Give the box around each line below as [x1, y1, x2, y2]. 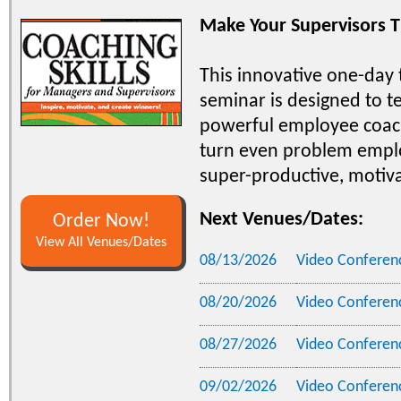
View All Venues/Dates [36, 235, 166, 250]
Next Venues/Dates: [200, 209, 363, 230]
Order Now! [53, 211, 149, 231]
